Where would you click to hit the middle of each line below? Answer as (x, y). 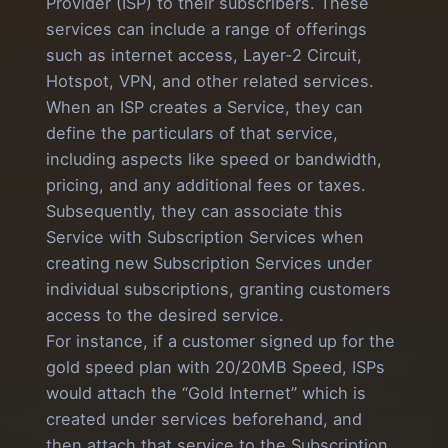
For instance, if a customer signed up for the (220, 341)
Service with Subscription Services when (205, 237)
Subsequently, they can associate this (194, 211)
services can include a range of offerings (206, 29)
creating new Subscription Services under (209, 263)
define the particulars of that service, (192, 133)
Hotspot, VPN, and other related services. (210, 81)
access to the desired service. (165, 315)
